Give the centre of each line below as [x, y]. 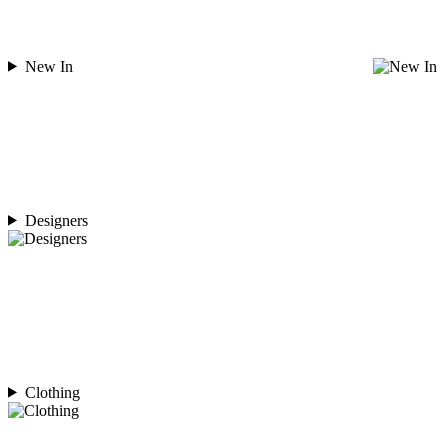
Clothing [52, 392]
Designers [56, 220]
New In [48, 66]
